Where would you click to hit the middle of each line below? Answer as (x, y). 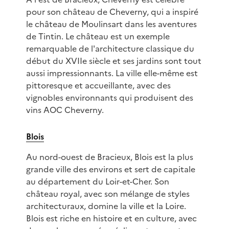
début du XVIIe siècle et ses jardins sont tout (113, 61)
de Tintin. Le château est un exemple (98, 37)
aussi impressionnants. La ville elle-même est (112, 73)
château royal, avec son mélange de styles (108, 194)
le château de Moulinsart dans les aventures (111, 24)
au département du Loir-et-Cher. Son (97, 182)
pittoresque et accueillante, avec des (98, 86)
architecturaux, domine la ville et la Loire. (106, 206)
